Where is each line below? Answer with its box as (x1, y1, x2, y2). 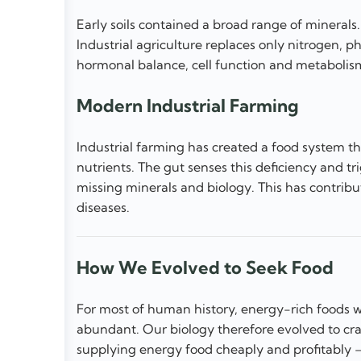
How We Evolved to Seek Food (77, 256, 334, 280)
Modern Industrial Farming (77, 94, 299, 118)
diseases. (77, 198, 130, 215)
